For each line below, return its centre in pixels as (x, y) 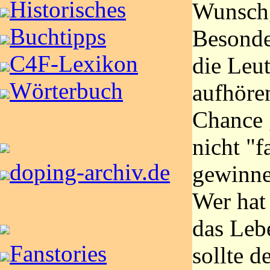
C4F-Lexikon (74, 64)
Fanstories (58, 253)
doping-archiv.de (90, 172)
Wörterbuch (66, 91)
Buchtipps (58, 36)
